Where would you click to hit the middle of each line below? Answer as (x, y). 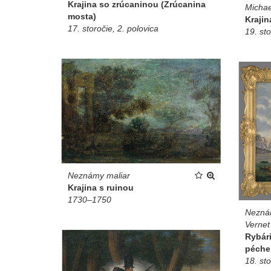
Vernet (257, 224)
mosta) (82, 16)
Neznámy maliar (99, 176)
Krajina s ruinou (101, 188)
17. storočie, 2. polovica (113, 28)
